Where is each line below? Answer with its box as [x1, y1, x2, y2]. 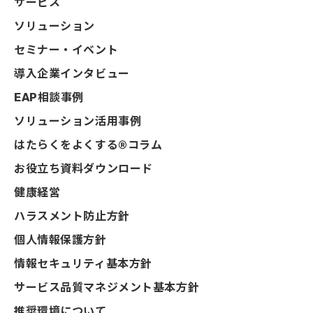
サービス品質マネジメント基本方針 [14, 281, 200, 294]
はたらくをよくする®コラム [14, 138, 163, 152]
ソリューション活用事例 [14, 115, 142, 128]
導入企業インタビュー [14, 67, 130, 80]
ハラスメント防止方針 [14, 210, 130, 223]
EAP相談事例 [14, 91, 85, 104]
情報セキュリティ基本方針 [14, 257, 152, 270]
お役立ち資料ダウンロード [14, 162, 153, 175]
